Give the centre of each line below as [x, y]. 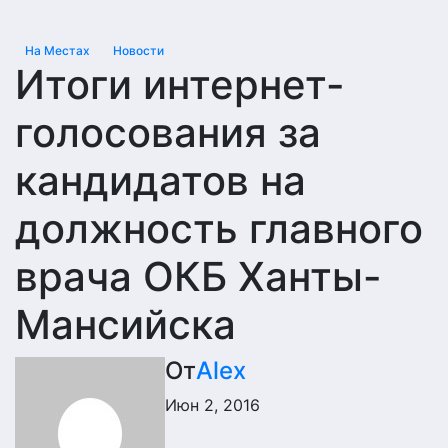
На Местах [59, 50]
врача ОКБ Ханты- [198, 276]
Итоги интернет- [180, 84]
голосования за [168, 132]
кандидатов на [160, 180]
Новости [138, 50]
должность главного [219, 228]
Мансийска [125, 324]
